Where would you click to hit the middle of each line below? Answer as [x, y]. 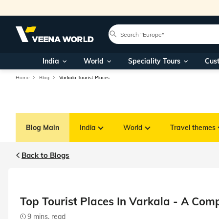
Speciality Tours [154, 61]
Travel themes [193, 128]
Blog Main [43, 128]
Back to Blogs [45, 155]
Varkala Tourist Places [84, 77]
